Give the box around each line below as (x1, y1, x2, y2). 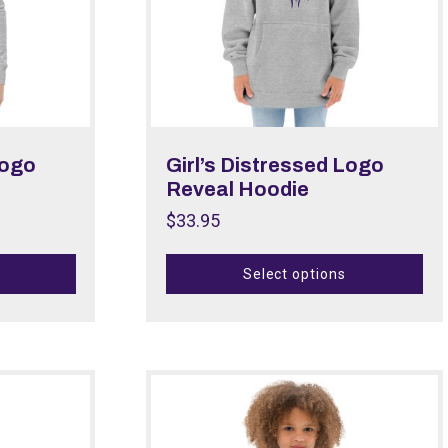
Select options (242, 265, 347, 282)
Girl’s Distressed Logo (165, 154, 384, 177)
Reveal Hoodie (165, 178, 309, 201)
